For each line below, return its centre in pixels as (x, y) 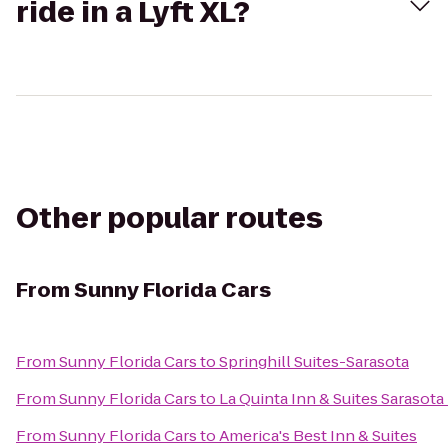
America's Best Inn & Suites (318, 435)
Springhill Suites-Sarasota (314, 361)
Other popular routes (169, 218)
